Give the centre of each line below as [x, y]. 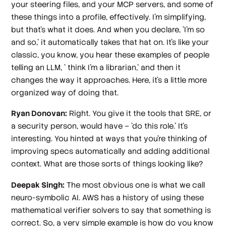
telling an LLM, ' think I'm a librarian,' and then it [96, 67]
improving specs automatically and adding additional [110, 151]
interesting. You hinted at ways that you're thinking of [109, 139]
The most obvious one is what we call [135, 185]
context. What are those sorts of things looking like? [107, 164]
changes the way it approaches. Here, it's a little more [109, 80]
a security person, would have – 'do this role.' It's [100, 126]
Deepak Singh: [38, 185]
